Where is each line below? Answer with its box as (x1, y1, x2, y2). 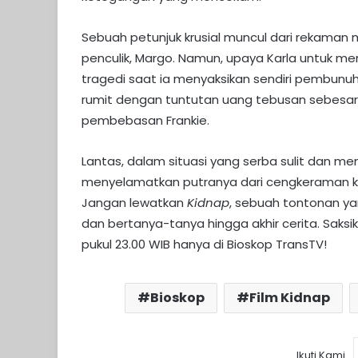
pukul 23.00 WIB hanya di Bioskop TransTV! (82, 236, 327, 253)
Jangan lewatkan (82, 194, 187, 212)
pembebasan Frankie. (82, 112, 209, 129)
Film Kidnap (249, 288, 330, 308)
